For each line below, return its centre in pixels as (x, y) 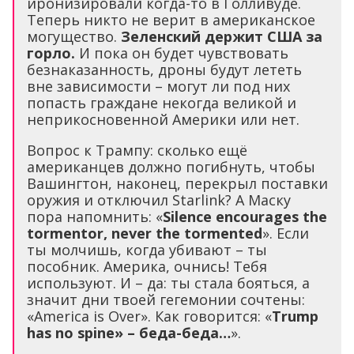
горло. (51, 53)
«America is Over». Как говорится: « (149, 316)
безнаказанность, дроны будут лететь (164, 70)
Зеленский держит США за (222, 36)
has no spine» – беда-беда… (129, 333)
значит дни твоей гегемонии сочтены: (166, 299)
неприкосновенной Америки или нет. (163, 119)
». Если (286, 233)
